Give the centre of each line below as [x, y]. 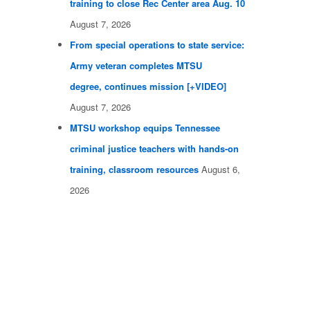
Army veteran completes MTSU [136, 66]
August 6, [221, 170]
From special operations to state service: [157, 45]
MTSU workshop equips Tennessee [145, 128]
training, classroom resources [134, 170]
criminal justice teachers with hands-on [154, 149]
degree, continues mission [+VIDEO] [148, 86]
